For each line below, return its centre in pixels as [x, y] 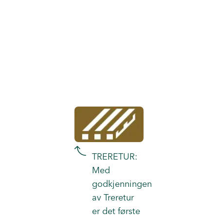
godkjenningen [122, 184]
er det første [116, 211]
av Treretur [113, 197]
